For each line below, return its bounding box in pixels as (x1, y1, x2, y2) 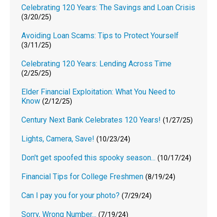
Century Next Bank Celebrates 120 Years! (21, 115, 161, 124)
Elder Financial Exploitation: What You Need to (21, 87, 176, 96)
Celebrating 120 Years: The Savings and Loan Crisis (21, 2, 196, 12)
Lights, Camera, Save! (21, 134, 95, 143)
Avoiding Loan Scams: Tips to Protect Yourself (21, 31, 179, 40)
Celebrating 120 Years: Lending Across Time (21, 59, 172, 68)
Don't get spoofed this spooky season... (21, 153, 156, 162)
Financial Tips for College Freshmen (21, 171, 144, 181)
